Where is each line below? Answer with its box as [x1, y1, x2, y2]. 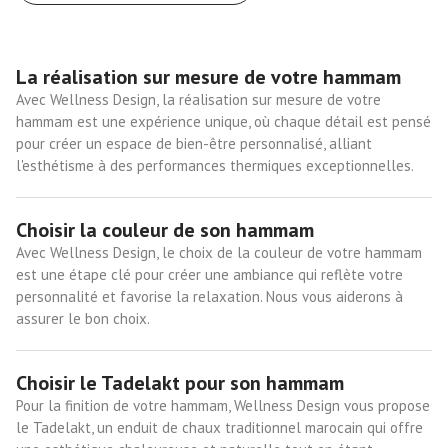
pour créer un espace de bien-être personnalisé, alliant [16, 133, 372, 153]
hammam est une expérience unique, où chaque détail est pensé [16, 111, 431, 131]
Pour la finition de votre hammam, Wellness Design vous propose [16, 395, 430, 415]
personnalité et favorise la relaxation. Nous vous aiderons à [16, 286, 403, 306]
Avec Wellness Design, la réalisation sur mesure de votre [16, 89, 381, 109]
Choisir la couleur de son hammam [16, 216, 314, 243]
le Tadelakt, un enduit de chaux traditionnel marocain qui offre [16, 417, 423, 437]
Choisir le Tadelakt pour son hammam [16, 369, 344, 396]
